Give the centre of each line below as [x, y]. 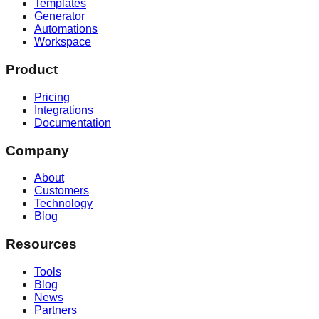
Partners [56, 310]
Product [32, 70]
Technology [63, 204]
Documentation [73, 122]
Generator [59, 16]
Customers [62, 191]
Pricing [52, 97]
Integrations [64, 110]
